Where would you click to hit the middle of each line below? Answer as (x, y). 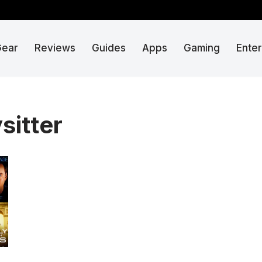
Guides (109, 48)
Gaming (202, 48)
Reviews (55, 48)
